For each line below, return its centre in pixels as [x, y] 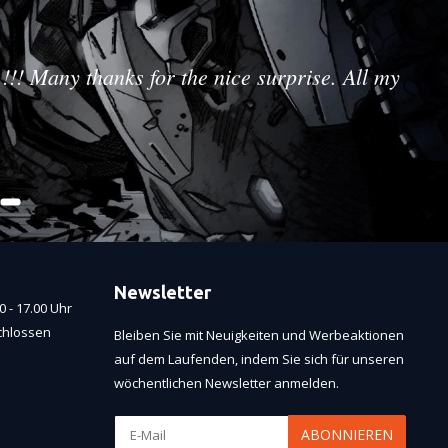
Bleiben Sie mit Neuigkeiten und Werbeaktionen [258, 335]
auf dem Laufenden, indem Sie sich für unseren [258, 359]
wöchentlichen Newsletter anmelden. [226, 383]
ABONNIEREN [347, 435]
